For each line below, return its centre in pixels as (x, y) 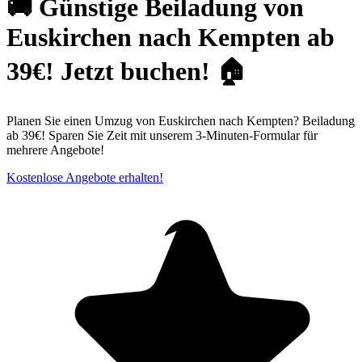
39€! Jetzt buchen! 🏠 (126, 72)
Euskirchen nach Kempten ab (170, 38)
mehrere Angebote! (55, 149)
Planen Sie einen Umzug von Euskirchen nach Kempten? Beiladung (181, 120)
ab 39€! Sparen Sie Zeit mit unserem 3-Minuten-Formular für (162, 135)
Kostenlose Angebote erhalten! (85, 177)
